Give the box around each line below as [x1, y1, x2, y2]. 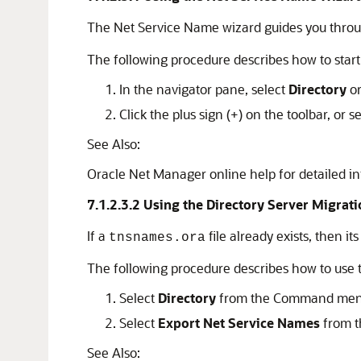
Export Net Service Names [158, 314, 320, 331]
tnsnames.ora [109, 230, 205, 245]
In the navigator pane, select [119, 81, 288, 98]
